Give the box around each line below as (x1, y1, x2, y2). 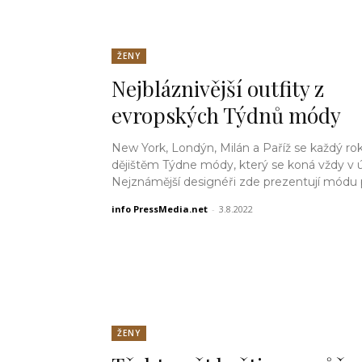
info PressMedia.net (112, 203, 208, 216)
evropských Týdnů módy (112, 101, 341, 130)
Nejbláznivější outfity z (112, 74, 324, 103)
